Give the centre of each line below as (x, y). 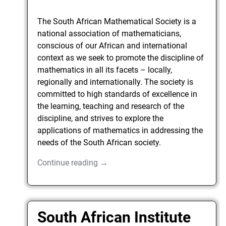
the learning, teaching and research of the (111, 106)
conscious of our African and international (112, 45)
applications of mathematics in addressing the (120, 130)
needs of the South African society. (99, 142)
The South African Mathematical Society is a (117, 21)
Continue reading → (73, 162)
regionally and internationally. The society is (116, 82)
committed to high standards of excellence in (118, 94)
